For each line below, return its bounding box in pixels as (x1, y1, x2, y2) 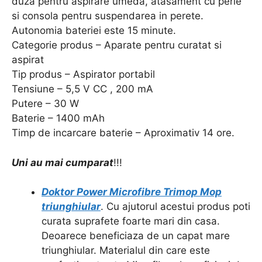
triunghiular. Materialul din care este (42, 244, 210, 256)
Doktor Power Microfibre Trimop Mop (42, 186, 222, 198)
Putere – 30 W (12, 98, 79, 109)
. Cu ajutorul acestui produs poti (101, 201, 250, 212)
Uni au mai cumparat (12, 156, 113, 168)
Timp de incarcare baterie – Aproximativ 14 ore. (12, 127, 235, 139)
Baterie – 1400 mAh (12, 112, 105, 124)
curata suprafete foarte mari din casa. (42, 215, 220, 227)
